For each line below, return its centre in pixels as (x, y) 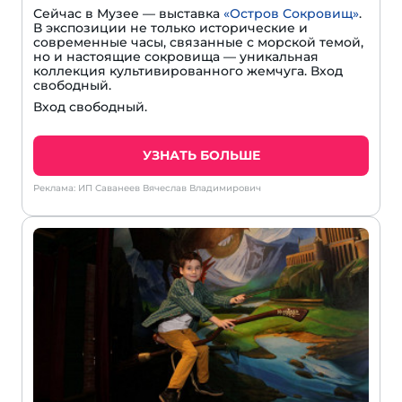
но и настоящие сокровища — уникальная (176, 56)
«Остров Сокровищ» (291, 13)
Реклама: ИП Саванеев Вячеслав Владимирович (147, 188)
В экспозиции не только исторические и (170, 27)
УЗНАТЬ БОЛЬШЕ (201, 155)
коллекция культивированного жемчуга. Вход (188, 70)
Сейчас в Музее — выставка (128, 13)
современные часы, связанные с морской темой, (198, 42)
